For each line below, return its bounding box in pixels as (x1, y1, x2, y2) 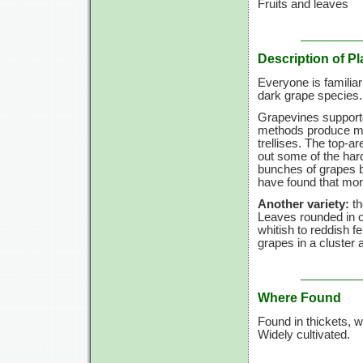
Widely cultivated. (258, 328, 350, 342)
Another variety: (258, 198, 352, 211)
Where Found (258, 290, 341, 305)
